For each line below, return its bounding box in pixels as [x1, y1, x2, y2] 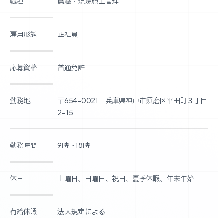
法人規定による [57, 206, 105, 216]
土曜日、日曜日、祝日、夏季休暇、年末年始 [57, 173, 194, 182]
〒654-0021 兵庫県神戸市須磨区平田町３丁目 [57, 95, 207, 105]
